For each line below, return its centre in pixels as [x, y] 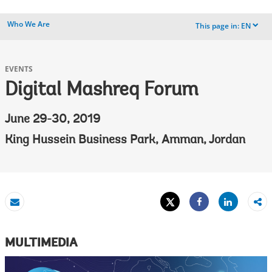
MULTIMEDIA [41, 243]
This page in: [217, 26]
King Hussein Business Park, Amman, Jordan [125, 140]
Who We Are [29, 24]
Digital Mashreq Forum [102, 90]
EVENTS [19, 69]
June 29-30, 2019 [53, 120]
